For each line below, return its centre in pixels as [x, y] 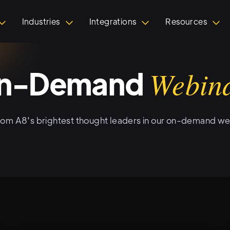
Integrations [113, 21]
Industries [41, 21]
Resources [186, 21]
